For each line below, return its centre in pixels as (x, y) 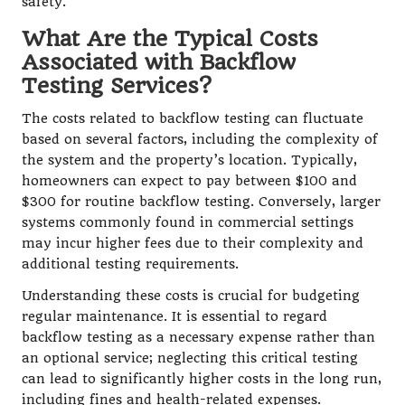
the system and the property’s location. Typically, (189, 160)
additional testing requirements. (130, 264)
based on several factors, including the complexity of (200, 139)
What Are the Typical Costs (170, 38)
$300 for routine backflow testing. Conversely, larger (201, 202)
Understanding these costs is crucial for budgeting (191, 296)
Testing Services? (117, 85)
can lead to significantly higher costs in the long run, (202, 379)
